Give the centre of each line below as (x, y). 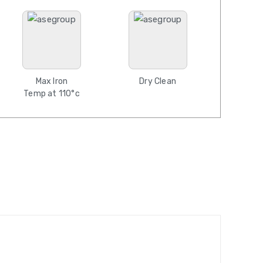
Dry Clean (158, 81)
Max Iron (52, 81)
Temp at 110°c (52, 94)
